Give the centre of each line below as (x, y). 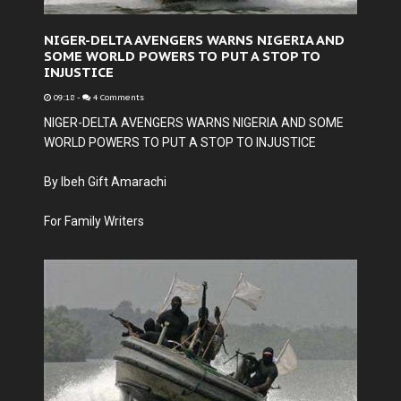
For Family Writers (94, 221)
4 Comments (117, 98)
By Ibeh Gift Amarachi (105, 182)
